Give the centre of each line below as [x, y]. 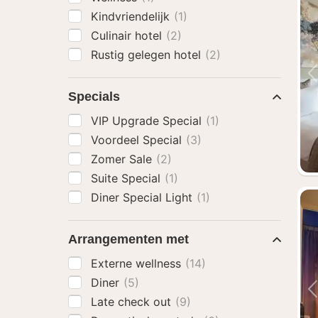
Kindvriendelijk [132, 16]
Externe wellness [138, 263]
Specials [94, 97]
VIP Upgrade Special [148, 121]
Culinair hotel [128, 35]
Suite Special [127, 178]
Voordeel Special [138, 140]
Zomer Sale [123, 159]
